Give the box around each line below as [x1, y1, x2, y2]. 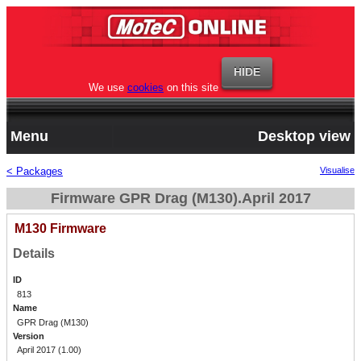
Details [12, 247, 55, 261]
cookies [127, 81, 164, 93]
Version [12, 331, 44, 342]
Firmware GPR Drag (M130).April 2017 [50, 190, 311, 206]
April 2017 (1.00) [17, 345, 82, 355]
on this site [164, 81, 218, 93]
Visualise [320, 165, 355, 175]
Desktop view [258, 128, 351, 144]
